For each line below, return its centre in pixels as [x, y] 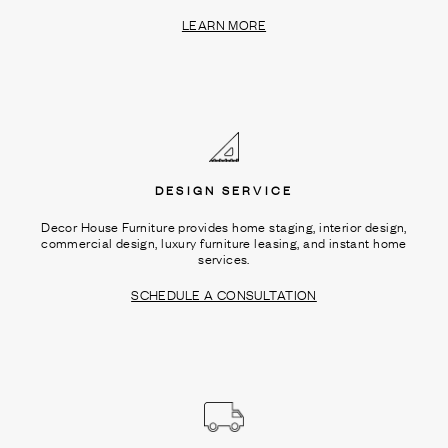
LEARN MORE [224, 24]
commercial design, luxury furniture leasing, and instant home [224, 242]
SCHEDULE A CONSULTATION [224, 294]
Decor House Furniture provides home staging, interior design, [224, 226]
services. [224, 258]
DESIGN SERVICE [224, 190]
